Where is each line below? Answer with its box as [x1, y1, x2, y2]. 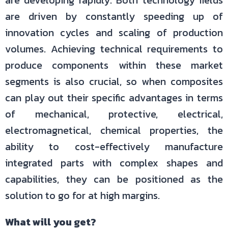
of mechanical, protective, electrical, [5, 106, 223, 122]
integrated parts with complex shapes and [5, 155, 223, 170]
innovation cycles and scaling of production [5, 25, 223, 40]
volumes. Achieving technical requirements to [5, 41, 223, 56]
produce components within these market [5, 58, 223, 73]
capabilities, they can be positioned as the [5, 172, 223, 187]
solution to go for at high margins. [5, 188, 160, 203]
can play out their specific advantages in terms [5, 90, 223, 105]
